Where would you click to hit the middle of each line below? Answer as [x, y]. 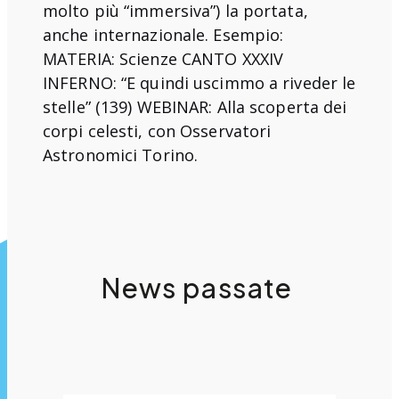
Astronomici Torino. [121, 155]
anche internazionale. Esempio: [163, 34]
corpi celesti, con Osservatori [157, 130]
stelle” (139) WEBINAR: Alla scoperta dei [195, 106]
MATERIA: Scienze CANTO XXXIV [163, 58]
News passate [197, 287]
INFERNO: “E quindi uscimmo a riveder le [199, 82]
